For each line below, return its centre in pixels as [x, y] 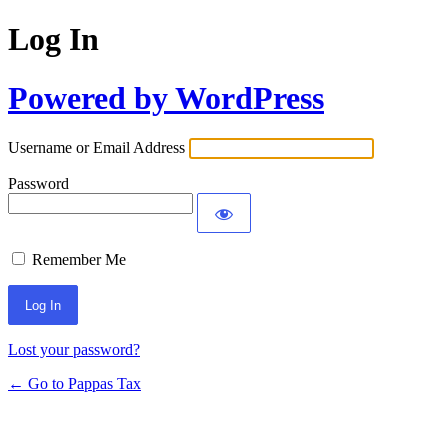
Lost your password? [74, 350]
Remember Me [79, 260]
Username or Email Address [96, 148]
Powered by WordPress [166, 97]
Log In [53, 39]
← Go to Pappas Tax [74, 384]
